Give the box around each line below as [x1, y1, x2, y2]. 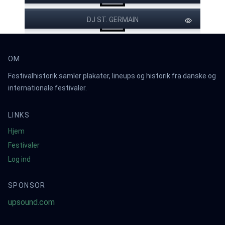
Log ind [8, 155, 31, 163]
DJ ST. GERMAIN [86, 16, 139, 24]
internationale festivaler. [8, 84, 87, 92]
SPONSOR [8, 181, 46, 189]
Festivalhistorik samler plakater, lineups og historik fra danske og [8, 72, 216, 80]
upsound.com [8, 197, 55, 207]
